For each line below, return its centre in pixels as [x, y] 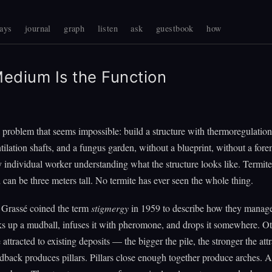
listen [108, 28]
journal [38, 28]
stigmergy [110, 208]
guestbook [175, 28]
